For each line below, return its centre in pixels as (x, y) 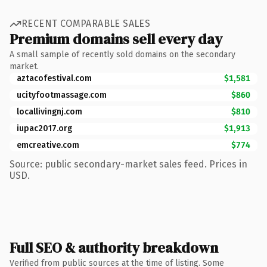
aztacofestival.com (54, 78)
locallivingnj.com (49, 111)
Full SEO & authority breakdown (114, 247)
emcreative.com (48, 145)
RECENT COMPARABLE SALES (86, 24)
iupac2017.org (44, 128)
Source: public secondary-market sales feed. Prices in (128, 164)
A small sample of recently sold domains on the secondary (122, 54)
